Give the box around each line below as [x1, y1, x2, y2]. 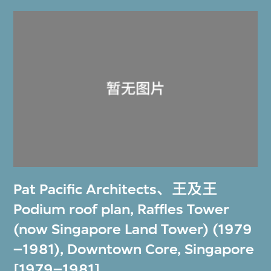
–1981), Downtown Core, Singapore [13, 241, 255, 258]
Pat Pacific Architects [13, 181, 157, 198]
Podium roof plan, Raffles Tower [13, 201, 230, 218]
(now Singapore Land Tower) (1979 [13, 221, 253, 238]
